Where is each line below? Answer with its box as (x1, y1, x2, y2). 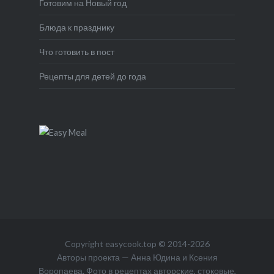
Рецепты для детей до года (39, 70, 146, 81)
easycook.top (105, 238, 157, 249)
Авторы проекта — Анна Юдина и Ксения (56, 251, 218, 262)
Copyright (64, 238, 105, 249)
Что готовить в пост (39, 46, 114, 57)
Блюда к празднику (39, 21, 114, 32)
